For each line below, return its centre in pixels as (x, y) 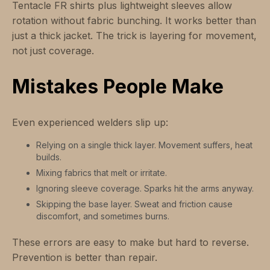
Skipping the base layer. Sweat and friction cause (134, 204)
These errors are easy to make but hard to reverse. (130, 243)
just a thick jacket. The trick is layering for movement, (134, 36)
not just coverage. (53, 51)
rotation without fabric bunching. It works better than (134, 21)
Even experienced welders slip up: (90, 123)
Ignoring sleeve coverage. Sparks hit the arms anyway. (145, 189)
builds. (49, 157)
